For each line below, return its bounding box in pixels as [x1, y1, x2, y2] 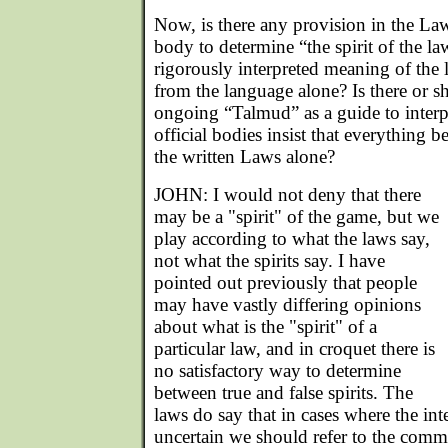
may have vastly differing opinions [154, 294, 421, 315]
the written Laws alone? [154, 146, 335, 167]
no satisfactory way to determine [154, 360, 401, 381]
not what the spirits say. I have [154, 250, 385, 271]
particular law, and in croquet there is [154, 338, 435, 359]
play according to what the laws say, [154, 228, 430, 249]
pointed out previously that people [154, 272, 417, 293]
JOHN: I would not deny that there [154, 184, 421, 205]
